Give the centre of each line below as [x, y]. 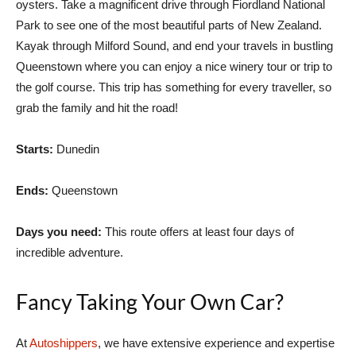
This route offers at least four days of [198, 232]
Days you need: [59, 232]
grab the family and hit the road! [97, 108]
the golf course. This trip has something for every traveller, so [174, 87]
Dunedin [76, 149]
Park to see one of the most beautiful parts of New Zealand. [169, 25]
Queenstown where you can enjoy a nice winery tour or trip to [174, 67]
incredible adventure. [70, 253]
